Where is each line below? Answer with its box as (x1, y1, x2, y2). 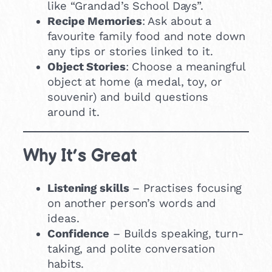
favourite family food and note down (47, 30, 245, 43)
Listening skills (47, 182, 129, 195)
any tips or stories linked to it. (47, 45, 213, 58)
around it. (47, 106, 100, 119)
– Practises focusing (129, 182, 242, 195)
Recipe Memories (47, 15, 142, 28)
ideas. (47, 212, 80, 225)
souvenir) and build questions (47, 90, 209, 104)
